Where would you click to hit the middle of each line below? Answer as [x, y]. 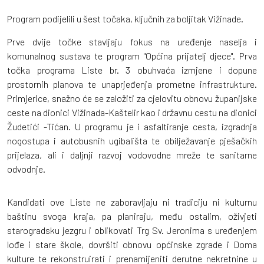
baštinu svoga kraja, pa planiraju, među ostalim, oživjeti [132, 216]
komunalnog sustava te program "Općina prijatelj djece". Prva [132, 56]
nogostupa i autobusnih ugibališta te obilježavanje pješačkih [132, 141]
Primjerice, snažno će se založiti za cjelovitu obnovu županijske [132, 98]
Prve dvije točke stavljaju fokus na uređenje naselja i [132, 42]
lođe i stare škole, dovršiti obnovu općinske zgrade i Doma [132, 245]
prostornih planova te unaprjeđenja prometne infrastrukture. [132, 84]
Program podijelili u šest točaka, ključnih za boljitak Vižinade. [126, 19]
